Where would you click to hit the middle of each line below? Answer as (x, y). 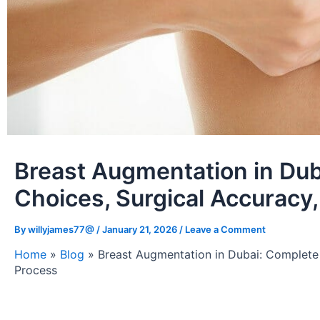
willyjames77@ (62, 229)
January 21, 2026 (141, 229)
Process (36, 270)
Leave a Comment (225, 229)
